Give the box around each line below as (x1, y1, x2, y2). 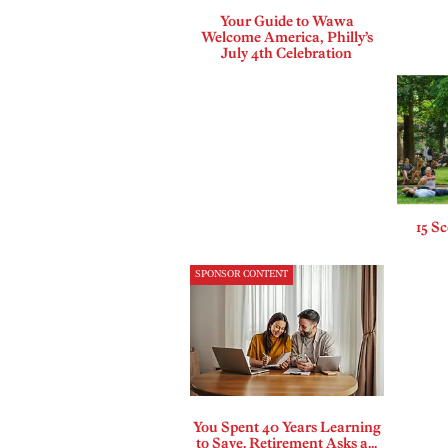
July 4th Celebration (221, 44, 353, 63)
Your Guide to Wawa (219, 12, 354, 31)
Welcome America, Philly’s (200, 28, 373, 47)
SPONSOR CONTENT (194, 268, 288, 280)
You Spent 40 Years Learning (192, 418, 381, 437)
